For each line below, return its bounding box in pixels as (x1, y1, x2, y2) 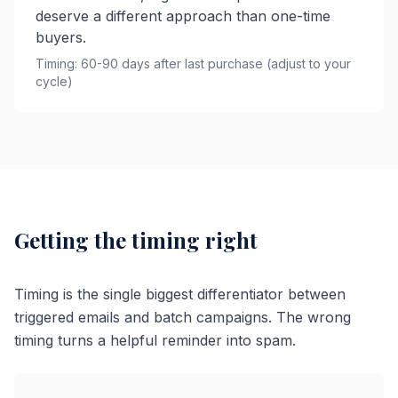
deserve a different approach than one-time (36, 6, 330, 25)
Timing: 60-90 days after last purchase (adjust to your (36, 55, 351, 71)
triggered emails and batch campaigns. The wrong (14, 307, 351, 326)
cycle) (36, 73, 73, 89)
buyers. (36, 28, 86, 46)
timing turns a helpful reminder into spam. (14, 330, 296, 349)
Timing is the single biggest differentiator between (14, 284, 346, 303)
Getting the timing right (14, 225, 258, 254)
